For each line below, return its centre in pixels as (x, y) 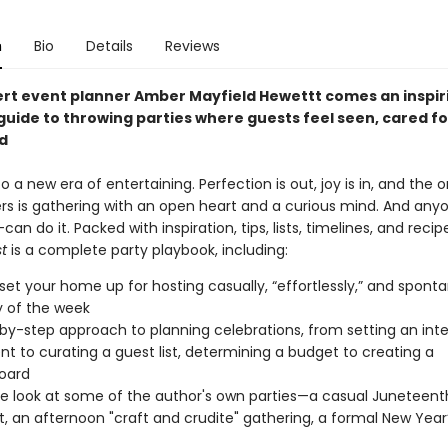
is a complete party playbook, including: (149, 250)
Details (109, 46)
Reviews (192, 46)
